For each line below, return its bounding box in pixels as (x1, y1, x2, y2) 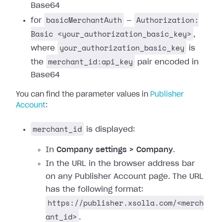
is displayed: (84, 126, 135, 133)
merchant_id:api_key (48, 56, 133, 67)
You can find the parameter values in (16, 91, 150, 98)
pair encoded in (135, 58, 199, 66)
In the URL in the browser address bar (46, 160, 195, 167)
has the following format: (46, 186, 144, 193)
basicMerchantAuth (46, 14, 122, 25)
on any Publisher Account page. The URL (46, 173, 204, 180)
